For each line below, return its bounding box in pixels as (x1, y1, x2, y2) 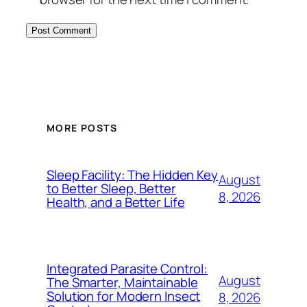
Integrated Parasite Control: (47, 259, 208, 278)
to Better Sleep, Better (47, 179, 176, 197)
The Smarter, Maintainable (47, 273, 198, 291)
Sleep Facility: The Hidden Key (47, 165, 218, 184)
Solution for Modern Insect (47, 286, 201, 305)
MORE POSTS (47, 121, 117, 135)
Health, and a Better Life (47, 193, 185, 211)
